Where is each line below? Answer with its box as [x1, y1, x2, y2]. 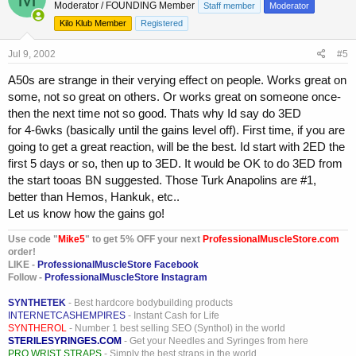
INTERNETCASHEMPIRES [8, 310, 126, 322]
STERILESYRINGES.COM [8, 335, 122, 347]
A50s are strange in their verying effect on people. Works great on [8, 73, 346, 87]
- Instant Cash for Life [126, 310, 219, 322]
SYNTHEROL [8, 323, 67, 335]
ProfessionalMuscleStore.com [203, 234, 339, 246]
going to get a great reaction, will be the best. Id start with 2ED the [8, 140, 345, 154]
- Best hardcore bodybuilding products [66, 297, 233, 309]
